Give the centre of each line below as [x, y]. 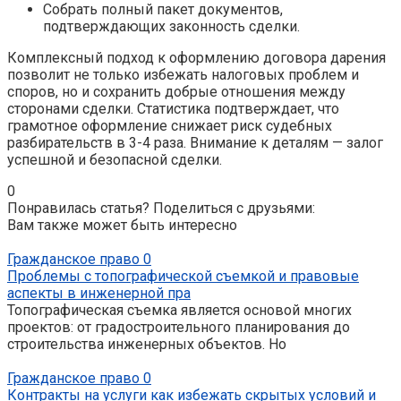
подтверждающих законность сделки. [171, 26]
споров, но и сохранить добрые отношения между [176, 91]
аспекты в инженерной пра [99, 293]
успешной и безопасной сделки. [115, 159]
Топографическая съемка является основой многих [179, 310]
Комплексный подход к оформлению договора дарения [196, 57]
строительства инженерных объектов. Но [147, 344]
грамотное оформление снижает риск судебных [170, 125]
